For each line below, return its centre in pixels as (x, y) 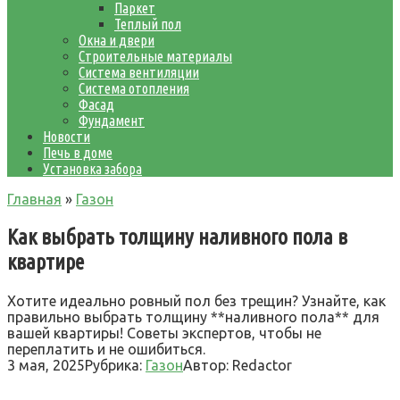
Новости (67, 137)
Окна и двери (117, 40)
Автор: (206, 365)
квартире (46, 262)
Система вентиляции (139, 72)
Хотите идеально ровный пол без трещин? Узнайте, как (196, 300)
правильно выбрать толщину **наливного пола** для (193, 317)
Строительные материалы (155, 56)
